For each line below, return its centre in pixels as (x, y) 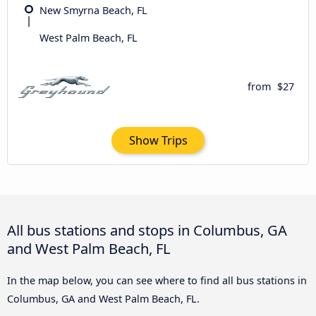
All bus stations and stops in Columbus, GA (147, 230)
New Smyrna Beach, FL (93, 10)
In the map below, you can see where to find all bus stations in (157, 281)
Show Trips (158, 140)
